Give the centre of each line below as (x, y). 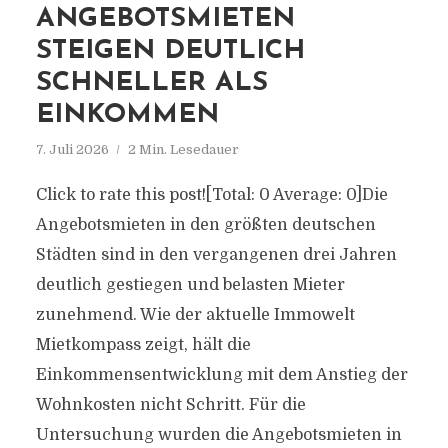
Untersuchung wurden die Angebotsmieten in (218, 435)
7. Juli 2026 (72, 149)
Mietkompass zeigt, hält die (143, 345)
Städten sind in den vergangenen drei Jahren (216, 255)
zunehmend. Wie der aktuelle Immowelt (195, 315)
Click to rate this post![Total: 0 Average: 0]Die (211, 195)
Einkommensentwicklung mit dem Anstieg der (221, 375)
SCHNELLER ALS (151, 83)
